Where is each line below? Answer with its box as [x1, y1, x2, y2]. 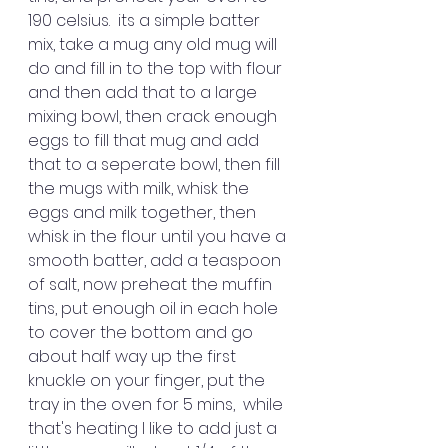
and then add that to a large [28, 81, 261, 104]
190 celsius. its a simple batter [28, 9, 264, 32]
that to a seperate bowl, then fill [28, 153, 284, 176]
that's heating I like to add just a [28, 417, 281, 440]
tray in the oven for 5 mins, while [28, 393, 287, 416]
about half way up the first [28, 345, 240, 368]
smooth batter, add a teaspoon [28, 249, 285, 272]
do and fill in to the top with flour [28, 57, 286, 80]
